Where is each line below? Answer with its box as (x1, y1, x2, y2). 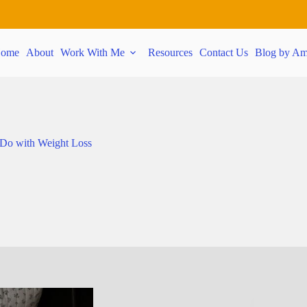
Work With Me (60, 47, 125, 58)
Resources (148, 47, 193, 58)
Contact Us (199, 47, 248, 58)
